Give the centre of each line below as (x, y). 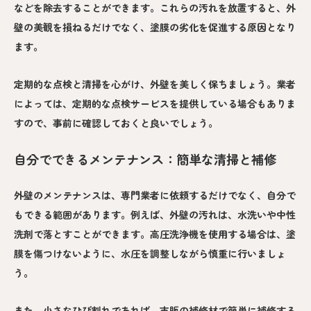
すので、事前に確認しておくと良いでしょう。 (116, 123)
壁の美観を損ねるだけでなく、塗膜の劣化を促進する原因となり (155, 27)
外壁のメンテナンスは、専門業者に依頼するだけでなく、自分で (155, 195)
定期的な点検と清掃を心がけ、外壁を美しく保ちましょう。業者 (155, 84)
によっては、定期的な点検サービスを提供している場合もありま (155, 104)
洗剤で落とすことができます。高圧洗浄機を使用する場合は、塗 (155, 234)
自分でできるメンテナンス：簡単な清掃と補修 (145, 159)
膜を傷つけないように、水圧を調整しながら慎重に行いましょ (150, 253)
